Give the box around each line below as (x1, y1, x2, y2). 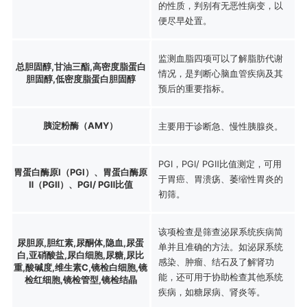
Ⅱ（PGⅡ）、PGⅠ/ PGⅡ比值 (28, 178, 133, 190)
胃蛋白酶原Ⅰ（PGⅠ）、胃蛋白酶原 (14, 166, 148, 177)
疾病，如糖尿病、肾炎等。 (158, 286, 265, 297)
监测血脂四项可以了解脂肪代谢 (158, 52, 283, 64)
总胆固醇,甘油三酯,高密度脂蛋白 (15, 60, 146, 72)
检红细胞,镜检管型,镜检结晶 (24, 273, 137, 285)
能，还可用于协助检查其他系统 (158, 271, 283, 282)
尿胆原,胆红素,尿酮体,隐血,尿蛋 (17, 236, 145, 248)
